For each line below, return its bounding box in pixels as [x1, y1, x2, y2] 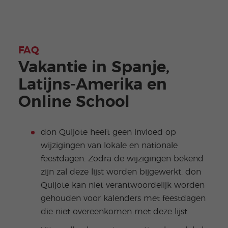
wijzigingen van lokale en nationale [40, 141, 178, 150]
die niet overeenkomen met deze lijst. [40, 207, 191, 216]
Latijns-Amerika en [18, 76, 167, 93]
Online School [18, 93, 130, 110]
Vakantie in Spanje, [18, 59, 169, 75]
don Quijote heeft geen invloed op [40, 128, 176, 136]
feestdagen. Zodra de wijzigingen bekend [40, 154, 204, 163]
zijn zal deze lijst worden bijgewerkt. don [40, 167, 201, 176]
